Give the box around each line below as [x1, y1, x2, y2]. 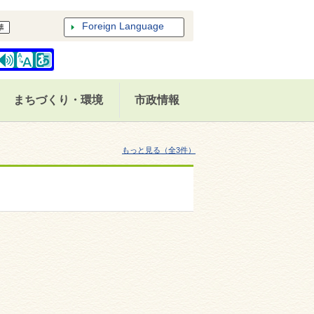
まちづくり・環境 [13, 94, 103, 106]
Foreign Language [82, 20, 164, 32]
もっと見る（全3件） [121, 146, 196, 154]
